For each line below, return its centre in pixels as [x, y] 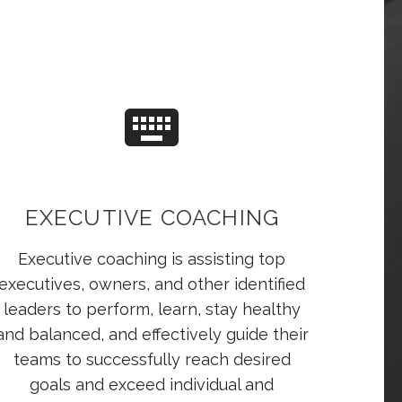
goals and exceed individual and [152, 385]
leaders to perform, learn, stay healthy [152, 310]
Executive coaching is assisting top [152, 259]
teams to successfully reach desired [152, 360]
